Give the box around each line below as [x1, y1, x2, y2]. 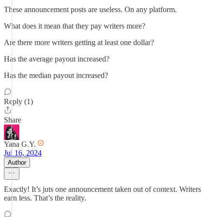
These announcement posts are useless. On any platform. [4, 5, 177, 14]
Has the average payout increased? [4, 55, 109, 63]
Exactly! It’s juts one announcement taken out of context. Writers [4, 185, 201, 193]
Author [8, 159, 26, 166]
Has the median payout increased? [4, 71, 108, 79]
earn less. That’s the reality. [4, 194, 86, 202]
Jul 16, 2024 [4, 149, 42, 157]
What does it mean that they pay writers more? [4, 22, 145, 30]
